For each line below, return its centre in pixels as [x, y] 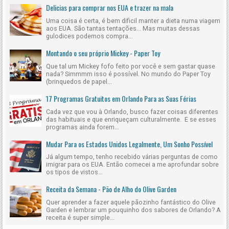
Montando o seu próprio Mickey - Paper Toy [103, 53]
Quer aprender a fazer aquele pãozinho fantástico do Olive [131, 202]
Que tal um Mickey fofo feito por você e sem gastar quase [131, 66]
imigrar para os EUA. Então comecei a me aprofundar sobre [132, 165]
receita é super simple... [80, 218]
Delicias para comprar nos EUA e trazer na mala [110, 8]
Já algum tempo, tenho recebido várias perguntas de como [132, 157]
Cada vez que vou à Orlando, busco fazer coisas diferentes [132, 111]
